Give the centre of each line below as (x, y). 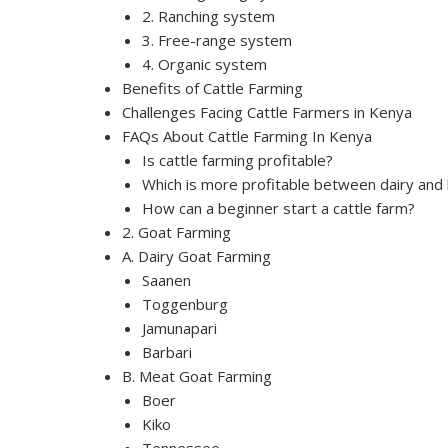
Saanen (166, 280)
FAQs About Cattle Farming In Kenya (247, 136)
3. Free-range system (217, 40)
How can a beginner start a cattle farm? (278, 208)
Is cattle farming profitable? (237, 160)
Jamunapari (179, 328)
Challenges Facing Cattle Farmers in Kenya (267, 112)
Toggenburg (185, 304)
